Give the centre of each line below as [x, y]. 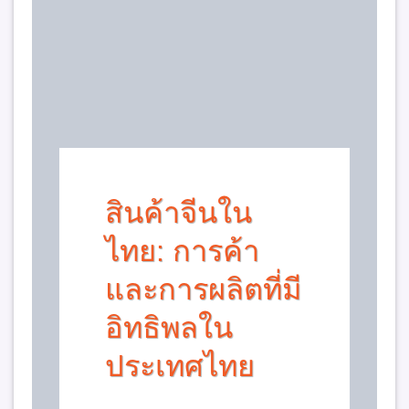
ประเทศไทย [180, 367]
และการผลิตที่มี [204, 290]
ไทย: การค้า [183, 252]
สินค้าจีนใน [179, 213]
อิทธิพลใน [169, 328]
